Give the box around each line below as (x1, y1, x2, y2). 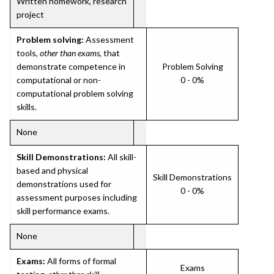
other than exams (40, 48, 100, 58)
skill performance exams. (17, 206, 109, 216)
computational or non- (17, 75, 101, 85)
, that (100, 48, 120, 58)
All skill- (106, 152, 136, 162)
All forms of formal (45, 256, 116, 266)
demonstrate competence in (17, 61, 125, 72)
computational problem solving (17, 88, 133, 98)
